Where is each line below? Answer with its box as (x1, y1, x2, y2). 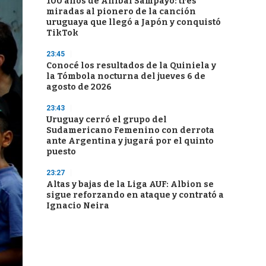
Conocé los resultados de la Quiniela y (46, 61, 216, 71)
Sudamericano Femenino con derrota (46, 125, 214, 135)
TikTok (46, 28, 78, 38)
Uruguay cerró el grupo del (46, 115, 167, 125)
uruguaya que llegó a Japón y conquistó (46, 17, 221, 27)
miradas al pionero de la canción (46, 7, 196, 17)
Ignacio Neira (46, 201, 109, 211)
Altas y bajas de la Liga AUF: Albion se (46, 179, 214, 189)
